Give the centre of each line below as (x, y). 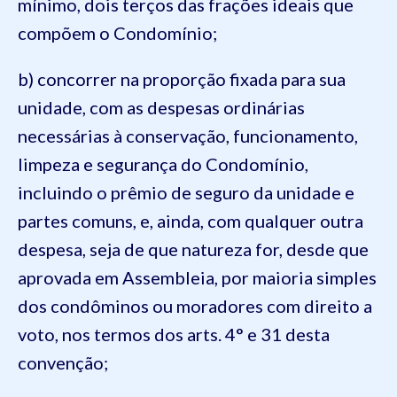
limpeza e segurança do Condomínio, (163, 164)
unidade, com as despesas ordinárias (161, 107)
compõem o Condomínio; (117, 33)
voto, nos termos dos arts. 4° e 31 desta (174, 334)
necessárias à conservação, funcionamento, (188, 136)
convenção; (63, 362)
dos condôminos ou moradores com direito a (195, 306)
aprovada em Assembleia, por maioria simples (197, 277)
